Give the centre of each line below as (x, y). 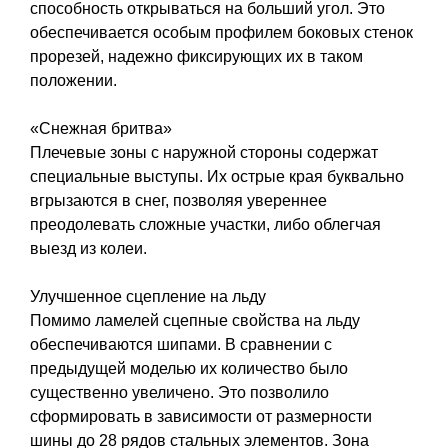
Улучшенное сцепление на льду (148, 296)
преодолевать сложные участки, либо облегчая (205, 224)
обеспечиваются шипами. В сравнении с (181, 344)
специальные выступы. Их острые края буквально (217, 176)
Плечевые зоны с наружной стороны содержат (204, 152)
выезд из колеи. (88, 248)
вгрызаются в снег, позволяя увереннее (178, 200)
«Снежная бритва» (101, 128)
